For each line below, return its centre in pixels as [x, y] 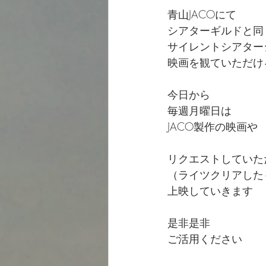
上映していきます [210, 191]
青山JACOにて [202, 14]
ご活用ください [205, 239]
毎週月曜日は [199, 110]
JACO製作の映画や [213, 126]
